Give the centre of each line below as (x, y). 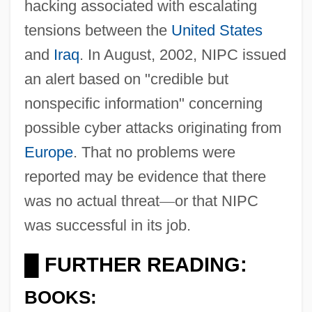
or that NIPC (216, 201)
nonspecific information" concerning (143, 103)
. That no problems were (154, 152)
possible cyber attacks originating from (153, 127)
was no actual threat (92, 201)
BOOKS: (60, 298)
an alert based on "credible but (126, 79)
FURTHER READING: (143, 264)
